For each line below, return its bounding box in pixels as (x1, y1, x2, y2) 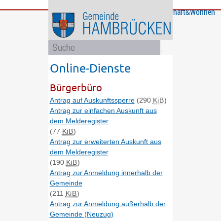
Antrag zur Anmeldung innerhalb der (49, 168, 163, 177)
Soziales (91, 17, 117, 28)
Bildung (91, 6, 115, 17)
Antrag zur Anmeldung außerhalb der (49, 199, 166, 208)
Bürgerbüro (49, 82, 102, 94)
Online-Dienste (49, 61, 131, 75)
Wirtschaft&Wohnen (153, 6, 215, 17)
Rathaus (111, 6, 137, 17)
